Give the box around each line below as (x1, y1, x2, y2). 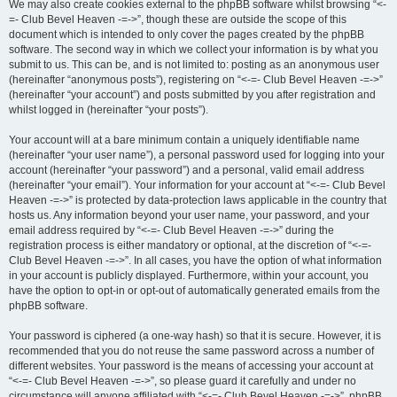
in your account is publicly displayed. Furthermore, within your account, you (9, 269, 369, 282)
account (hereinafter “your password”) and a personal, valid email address (9, 164, 364, 176)
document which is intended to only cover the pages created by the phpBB (9, 28, 364, 41)
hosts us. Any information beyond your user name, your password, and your (9, 209, 370, 222)
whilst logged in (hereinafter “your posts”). (9, 104, 208, 116)
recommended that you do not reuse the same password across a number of (9, 345, 374, 357)
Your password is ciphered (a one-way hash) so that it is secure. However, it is (9, 330, 381, 342)
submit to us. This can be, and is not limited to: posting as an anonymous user (9, 58, 379, 71)
